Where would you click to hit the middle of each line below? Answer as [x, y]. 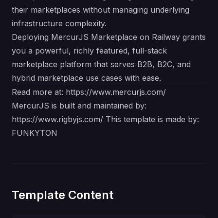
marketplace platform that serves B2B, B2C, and [101, 64]
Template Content [63, 195]
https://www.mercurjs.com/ [116, 92]
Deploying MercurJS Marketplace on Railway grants [109, 37]
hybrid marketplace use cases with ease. [86, 78]
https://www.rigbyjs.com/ [57, 119]
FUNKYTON [35, 133]
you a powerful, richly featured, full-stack [89, 51]
